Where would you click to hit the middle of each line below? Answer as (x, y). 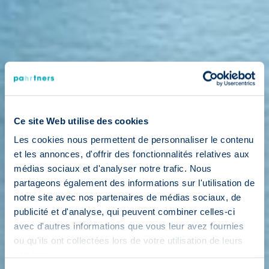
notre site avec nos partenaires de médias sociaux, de (128, 197)
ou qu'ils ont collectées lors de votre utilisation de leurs (128, 240)
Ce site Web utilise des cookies (81, 121)
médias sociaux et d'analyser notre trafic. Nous (113, 168)
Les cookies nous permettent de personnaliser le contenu (134, 139)
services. (33, 255)
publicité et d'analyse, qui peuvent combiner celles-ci (124, 211)
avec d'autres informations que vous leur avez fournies (129, 226)
